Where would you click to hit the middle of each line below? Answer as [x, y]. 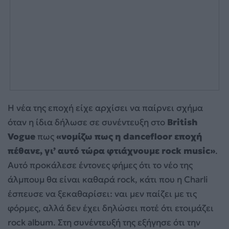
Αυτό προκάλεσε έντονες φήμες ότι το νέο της [100, 165]
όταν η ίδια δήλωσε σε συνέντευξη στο [87, 122]
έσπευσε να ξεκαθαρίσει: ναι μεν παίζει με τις [102, 194]
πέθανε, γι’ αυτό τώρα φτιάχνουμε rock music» [111, 151]
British [182, 122]
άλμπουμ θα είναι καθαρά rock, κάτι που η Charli [108, 180]
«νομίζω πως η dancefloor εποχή [129, 137]
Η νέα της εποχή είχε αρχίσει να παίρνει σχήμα [105, 108]
